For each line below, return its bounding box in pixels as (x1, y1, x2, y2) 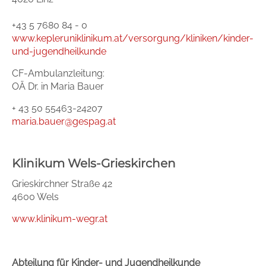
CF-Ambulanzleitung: (12, 68, 104, 79)
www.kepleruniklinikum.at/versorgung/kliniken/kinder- (12, 33, 254, 44)
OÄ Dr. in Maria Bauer (12, 81, 104, 92)
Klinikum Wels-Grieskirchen (12, 156, 176, 170)
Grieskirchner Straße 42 (12, 178, 112, 189)
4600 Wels (12, 191, 59, 202)
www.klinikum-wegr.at (12, 213, 107, 224)
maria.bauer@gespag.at (12, 116, 118, 127)
